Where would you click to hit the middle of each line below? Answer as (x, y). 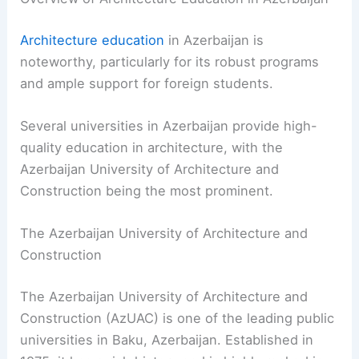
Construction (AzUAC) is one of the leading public (177, 318)
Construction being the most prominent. (147, 191)
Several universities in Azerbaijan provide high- (169, 126)
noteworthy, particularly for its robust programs (170, 61)
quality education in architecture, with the (152, 148)
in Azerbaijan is (214, 40)
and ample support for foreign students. (147, 83)
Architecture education (93, 40)
